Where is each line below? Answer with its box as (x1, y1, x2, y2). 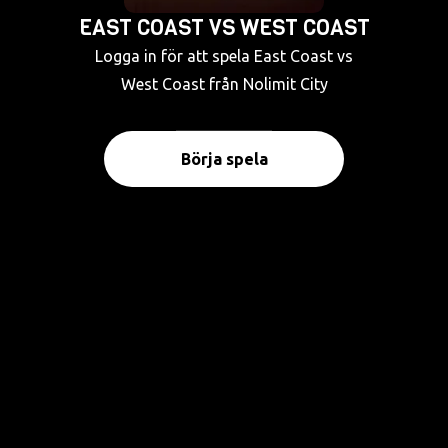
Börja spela (180, 150, 268, 168)
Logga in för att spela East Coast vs (95, 47, 353, 65)
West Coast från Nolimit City (120, 75, 328, 93)
